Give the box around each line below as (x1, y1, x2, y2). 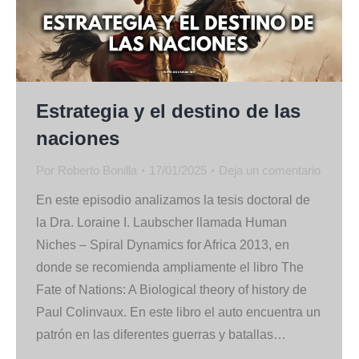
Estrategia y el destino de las (36, 99, 301, 122)
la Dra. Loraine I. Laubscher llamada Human (36, 215, 287, 229)
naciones (36, 127, 119, 149)
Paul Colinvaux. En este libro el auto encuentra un (36, 305, 321, 319)
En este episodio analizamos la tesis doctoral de (36, 192, 310, 207)
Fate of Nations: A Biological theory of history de (36, 282, 307, 296)
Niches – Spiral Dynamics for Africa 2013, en (36, 237, 289, 252)
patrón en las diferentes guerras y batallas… (36, 327, 286, 341)
